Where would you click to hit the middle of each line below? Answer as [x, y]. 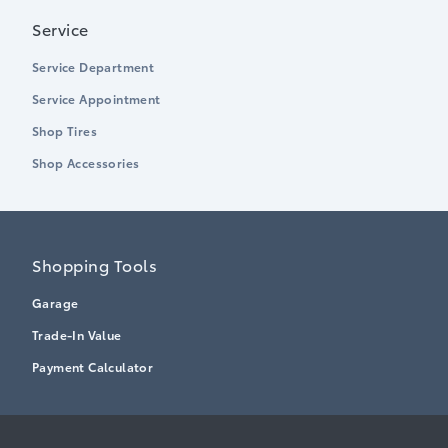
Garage [55, 303]
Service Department [93, 67]
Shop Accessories [86, 163]
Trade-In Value [77, 335]
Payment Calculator [93, 367]
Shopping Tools [94, 265]
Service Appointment [96, 99]
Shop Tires [64, 131]
